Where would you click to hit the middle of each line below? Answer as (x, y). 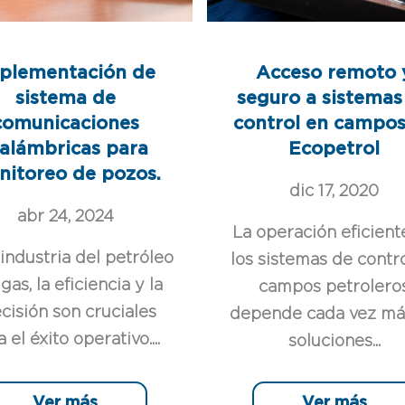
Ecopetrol (334, 149)
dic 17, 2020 (334, 191)
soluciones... (334, 341)
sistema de (65, 98)
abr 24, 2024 (65, 217)
